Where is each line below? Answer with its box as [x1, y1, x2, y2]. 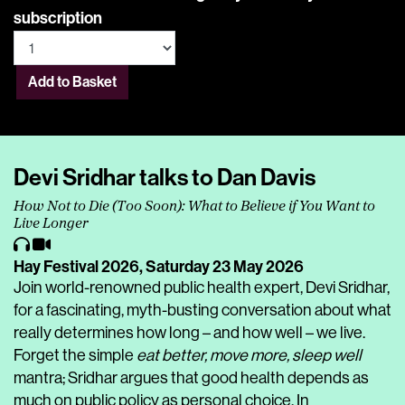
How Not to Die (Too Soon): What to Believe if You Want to [14, 200, 375, 214]
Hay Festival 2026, [14, 257, 146, 277]
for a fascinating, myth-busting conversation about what [14, 301, 391, 319]
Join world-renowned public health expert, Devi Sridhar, [14, 278, 390, 297]
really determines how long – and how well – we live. [14, 324, 365, 342]
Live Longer [14, 217, 89, 231]
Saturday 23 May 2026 [146, 257, 304, 277]
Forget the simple [14, 346, 137, 364]
